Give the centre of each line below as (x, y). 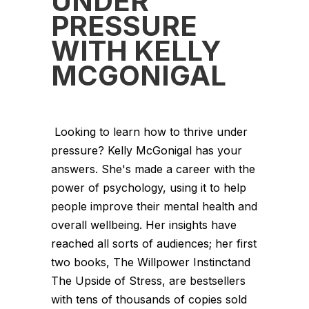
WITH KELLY (136, 50)
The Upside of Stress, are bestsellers (148, 280)
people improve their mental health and (154, 206)
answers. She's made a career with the (153, 169)
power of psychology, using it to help (149, 187)
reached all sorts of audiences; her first (154, 243)
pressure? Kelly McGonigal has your (147, 150)
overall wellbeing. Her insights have (144, 225)
